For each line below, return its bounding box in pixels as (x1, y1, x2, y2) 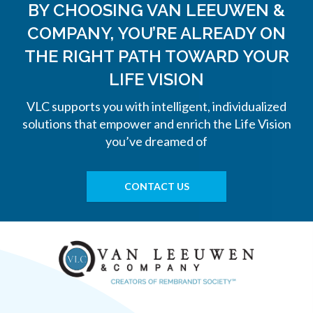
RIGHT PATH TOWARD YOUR (57, 46, 289, 67)
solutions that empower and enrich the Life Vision (22, 116, 291, 132)
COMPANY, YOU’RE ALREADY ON (27, 23, 286, 44)
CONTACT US (124, 180, 189, 193)
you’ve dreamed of (105, 133, 208, 150)
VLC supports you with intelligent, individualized (27, 99, 286, 115)
